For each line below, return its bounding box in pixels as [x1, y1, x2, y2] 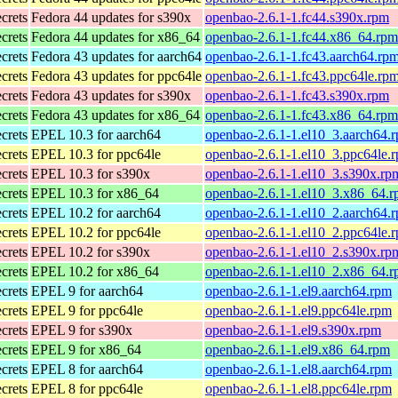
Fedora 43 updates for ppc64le [31, 68, 202, 84]
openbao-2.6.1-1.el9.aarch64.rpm [205, 283, 392, 298]
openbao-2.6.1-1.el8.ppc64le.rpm [205, 380, 392, 396]
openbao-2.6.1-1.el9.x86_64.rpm [205, 341, 390, 357]
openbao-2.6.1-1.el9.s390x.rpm [205, 322, 381, 338]
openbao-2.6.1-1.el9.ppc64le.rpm [205, 302, 392, 318]
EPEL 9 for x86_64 [31, 341, 141, 357]
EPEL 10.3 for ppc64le [31, 146, 161, 162]
